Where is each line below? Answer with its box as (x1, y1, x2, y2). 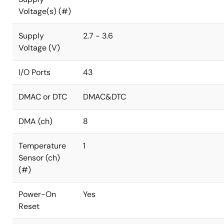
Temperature (18, 140, 66, 151)
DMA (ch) (18, 116, 52, 126)
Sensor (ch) (18, 152, 60, 163)
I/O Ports (18, 67, 50, 77)
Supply (18, 30, 44, 41)
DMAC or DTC (18, 91, 67, 102)
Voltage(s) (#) (18, 6, 71, 16)
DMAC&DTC (83, 91, 126, 102)
